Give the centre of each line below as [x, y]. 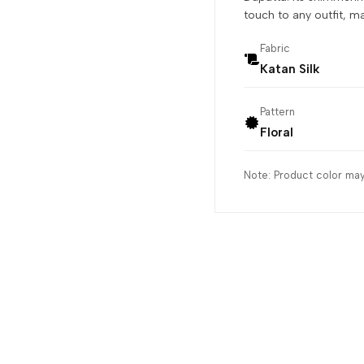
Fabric [275, 48]
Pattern [277, 111]
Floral [276, 132]
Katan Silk [289, 69]
